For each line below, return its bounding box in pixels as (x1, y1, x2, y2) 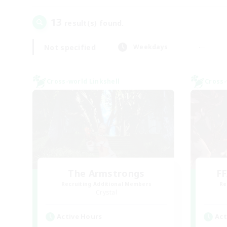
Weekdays (133, 43, 168, 51)
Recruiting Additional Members (61, 180, 152, 187)
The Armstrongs (68, 167, 145, 179)
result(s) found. (62, 18, 124, 28)
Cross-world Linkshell (47, 77, 120, 86)
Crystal (95, 188, 118, 197)
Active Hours (57, 212, 102, 221)
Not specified (44, 42, 96, 52)
